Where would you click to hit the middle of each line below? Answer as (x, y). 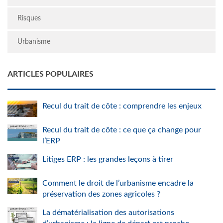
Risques (29, 18)
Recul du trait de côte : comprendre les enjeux (122, 106)
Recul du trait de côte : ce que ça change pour (122, 130)
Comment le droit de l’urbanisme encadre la (118, 183)
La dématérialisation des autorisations (108, 213)
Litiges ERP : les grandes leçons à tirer (108, 159)
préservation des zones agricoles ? (101, 194)
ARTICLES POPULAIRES (51, 73)
